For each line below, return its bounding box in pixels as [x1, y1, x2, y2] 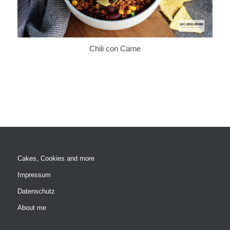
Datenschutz [17, 187, 55, 196]
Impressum [17, 171, 51, 179]
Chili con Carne [89, 44, 141, 53]
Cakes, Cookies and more [17, 155, 94, 163]
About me [17, 204, 46, 212]
